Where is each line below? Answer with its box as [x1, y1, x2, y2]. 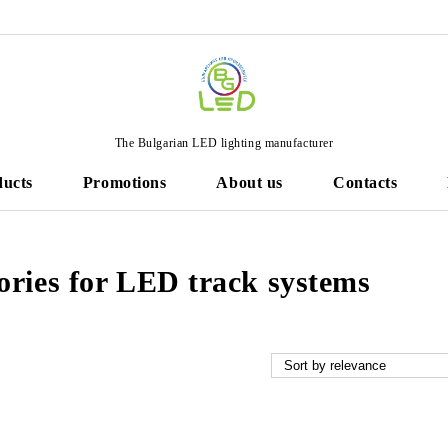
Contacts [332, 174, 398, 191]
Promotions [82, 174, 167, 191]
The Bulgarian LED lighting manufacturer [114, 135, 334, 150]
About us [216, 174, 283, 191]
